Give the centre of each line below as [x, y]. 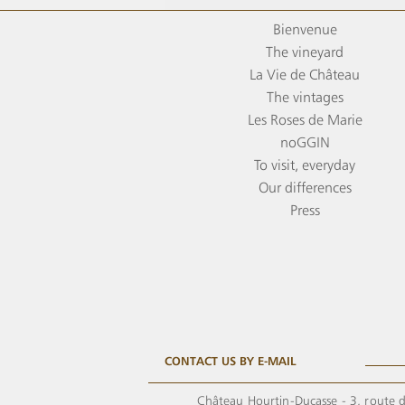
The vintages [305, 98]
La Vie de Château [305, 75]
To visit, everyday [305, 165]
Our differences [305, 188]
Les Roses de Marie [305, 120]
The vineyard [305, 52]
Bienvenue [305, 30]
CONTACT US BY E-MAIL [231, 361]
